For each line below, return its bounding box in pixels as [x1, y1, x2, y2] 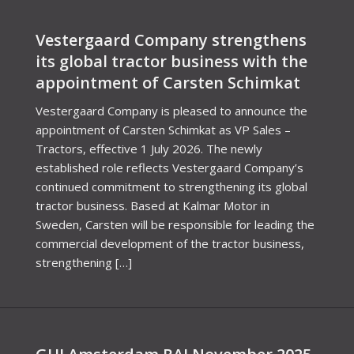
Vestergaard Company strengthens [36, 28, 307, 51]
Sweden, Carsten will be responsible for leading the [36, 216, 314, 232]
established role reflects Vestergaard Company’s [36, 159, 303, 175]
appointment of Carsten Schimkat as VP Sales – [36, 121, 291, 137]
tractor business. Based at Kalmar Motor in [36, 197, 269, 213]
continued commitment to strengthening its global [36, 178, 307, 194]
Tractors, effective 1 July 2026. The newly [36, 140, 262, 156]
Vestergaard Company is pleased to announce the [36, 102, 307, 119]
